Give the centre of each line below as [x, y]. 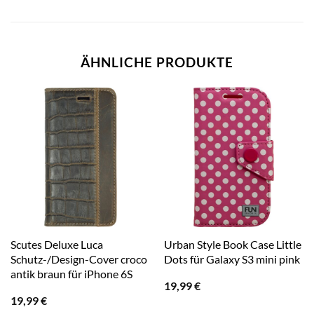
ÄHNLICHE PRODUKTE [157, 62]
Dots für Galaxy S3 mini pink [232, 259]
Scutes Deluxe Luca [56, 245]
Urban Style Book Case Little [232, 245]
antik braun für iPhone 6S [71, 274]
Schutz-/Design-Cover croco [78, 259]
